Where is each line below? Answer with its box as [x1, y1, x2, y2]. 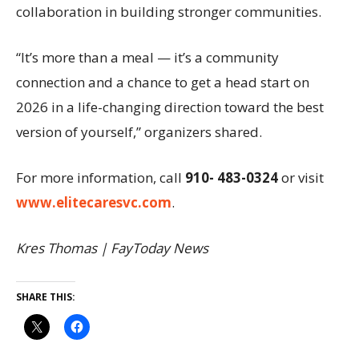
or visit [278, 168, 324, 187]
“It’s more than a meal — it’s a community [16, 48, 279, 67]
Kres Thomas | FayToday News [16, 239, 208, 257]
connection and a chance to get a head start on [16, 73, 309, 91]
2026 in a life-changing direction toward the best [16, 98, 324, 116]
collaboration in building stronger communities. [16, 2, 321, 21]
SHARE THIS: [16, 290, 75, 304]
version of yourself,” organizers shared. [16, 123, 262, 141]
